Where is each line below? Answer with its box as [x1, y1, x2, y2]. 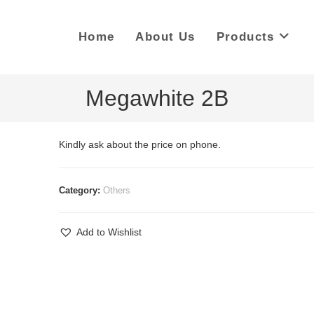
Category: [58, 185, 103, 196]
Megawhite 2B [86, 86, 228, 111]
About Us [135, 30, 196, 43]
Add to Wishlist [76, 226, 142, 238]
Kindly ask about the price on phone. [58, 139, 221, 150]
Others [102, 185, 130, 196]
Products [216, 30, 275, 43]
